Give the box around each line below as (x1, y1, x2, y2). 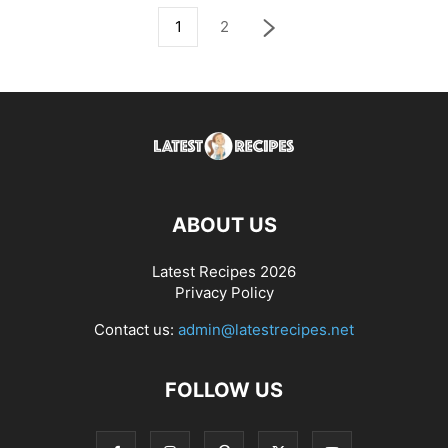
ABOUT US (171, 213, 277, 237)
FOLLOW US (165, 378, 283, 402)
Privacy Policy (174, 283, 274, 302)
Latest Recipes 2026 (152, 262, 296, 281)
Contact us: (94, 320, 178, 339)
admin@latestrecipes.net (178, 320, 354, 339)
